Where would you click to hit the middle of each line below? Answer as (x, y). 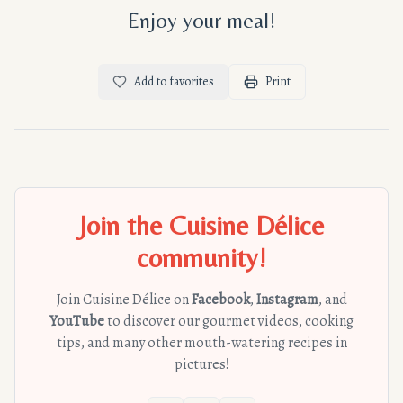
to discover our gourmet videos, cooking (229, 321)
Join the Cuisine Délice (201, 225)
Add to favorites (174, 81)
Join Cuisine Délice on (124, 300)
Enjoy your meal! (201, 20)
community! (201, 258)
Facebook (220, 300)
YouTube (77, 321)
